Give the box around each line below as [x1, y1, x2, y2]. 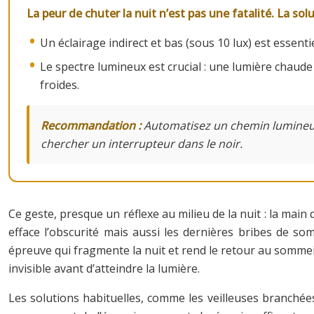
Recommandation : [41, 117, 142, 133]
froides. [40, 76, 80, 93]
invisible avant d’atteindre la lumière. [8, 260, 200, 276]
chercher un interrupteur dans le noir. [41, 135, 243, 151]
